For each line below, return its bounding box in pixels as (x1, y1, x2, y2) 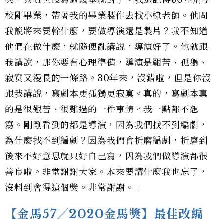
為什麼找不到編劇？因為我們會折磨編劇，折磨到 (5, 135, 208, 147)
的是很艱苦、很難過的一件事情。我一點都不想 (5, 104, 199, 115)
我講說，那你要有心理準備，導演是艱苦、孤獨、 (5, 57, 208, 68)
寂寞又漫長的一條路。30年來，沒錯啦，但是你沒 (5, 73, 211, 84)
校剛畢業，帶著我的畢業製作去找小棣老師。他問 (5, 10, 208, 22)
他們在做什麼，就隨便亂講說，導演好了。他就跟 (5, 42, 208, 53)
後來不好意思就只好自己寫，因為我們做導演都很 (5, 151, 208, 162)
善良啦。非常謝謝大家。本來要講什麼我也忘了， (5, 167, 208, 178)
